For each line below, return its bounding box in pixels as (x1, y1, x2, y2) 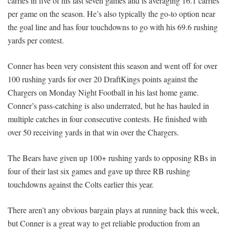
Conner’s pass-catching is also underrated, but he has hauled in (8, 100, 209, 111)
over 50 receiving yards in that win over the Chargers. (8, 127, 179, 138)
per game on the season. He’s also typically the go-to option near (8, 8, 215, 19)
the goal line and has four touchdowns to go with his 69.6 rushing (8, 21, 218, 33)
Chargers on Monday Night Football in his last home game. (8, 87, 199, 98)
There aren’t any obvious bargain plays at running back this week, (8, 204, 219, 216)
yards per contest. (8, 35, 64, 46)
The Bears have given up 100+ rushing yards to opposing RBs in (8, 152, 216, 164)
